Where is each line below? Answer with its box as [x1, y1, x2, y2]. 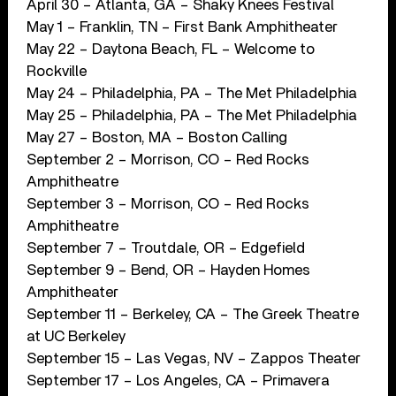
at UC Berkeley [27, 328, 126, 344]
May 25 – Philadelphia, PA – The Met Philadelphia [27, 107, 358, 123]
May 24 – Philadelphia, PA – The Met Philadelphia [27, 85, 358, 101]
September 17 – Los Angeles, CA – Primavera [27, 372, 331, 388]
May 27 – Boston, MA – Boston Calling [27, 129, 288, 145]
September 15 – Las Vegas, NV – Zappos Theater [27, 350, 362, 366]
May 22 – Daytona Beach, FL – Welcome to [27, 41, 316, 57]
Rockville [27, 63, 88, 79]
